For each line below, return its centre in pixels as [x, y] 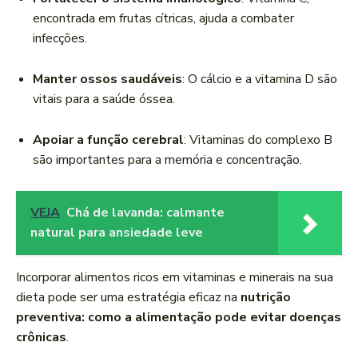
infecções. [60, 39]
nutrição [266, 298]
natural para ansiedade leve [117, 233]
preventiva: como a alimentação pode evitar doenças [179, 318]
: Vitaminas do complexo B [258, 140]
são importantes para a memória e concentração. [167, 160]
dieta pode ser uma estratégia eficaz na [128, 298]
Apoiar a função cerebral [108, 140]
